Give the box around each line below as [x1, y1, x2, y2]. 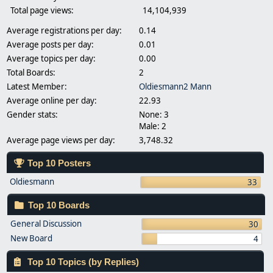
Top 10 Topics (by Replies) [24, 257, 139, 267]
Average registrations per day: [6, 25, 122, 36]
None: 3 [138, 109, 169, 120]
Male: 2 [138, 121, 166, 132]
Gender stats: [6, 109, 58, 120]
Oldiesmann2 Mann [138, 81, 211, 92]
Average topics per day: [6, 53, 96, 64]
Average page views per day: [6, 135, 115, 146]
